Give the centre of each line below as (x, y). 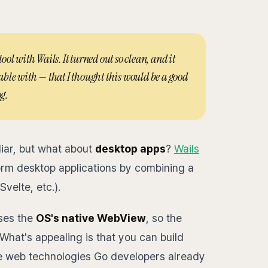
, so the (164, 218)
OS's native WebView (91, 218)
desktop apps (130, 149)
